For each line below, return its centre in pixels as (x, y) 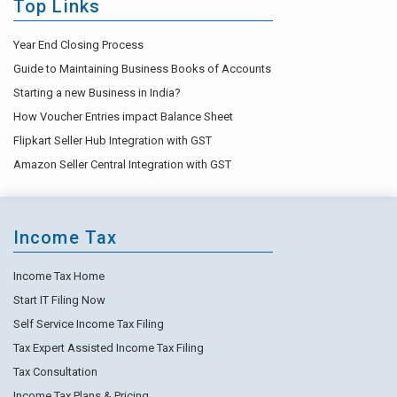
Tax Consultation (55, 372)
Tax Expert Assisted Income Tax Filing (109, 348)
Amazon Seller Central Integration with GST (122, 165)
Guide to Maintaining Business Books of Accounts (142, 69)
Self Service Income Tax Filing (89, 324)
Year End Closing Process (78, 45)
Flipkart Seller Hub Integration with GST (113, 141)
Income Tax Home (59, 276)
